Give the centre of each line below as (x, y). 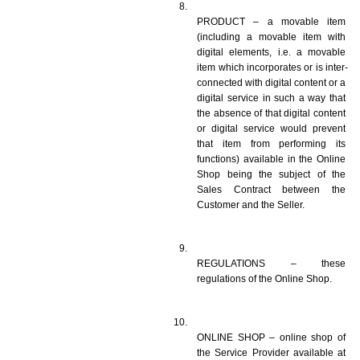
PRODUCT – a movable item (271, 21)
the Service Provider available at (271, 352)
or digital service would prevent (271, 128)
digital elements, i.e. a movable (271, 52)
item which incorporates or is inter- (272, 67)
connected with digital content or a (272, 82)
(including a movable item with (271, 37)
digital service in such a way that (271, 98)
